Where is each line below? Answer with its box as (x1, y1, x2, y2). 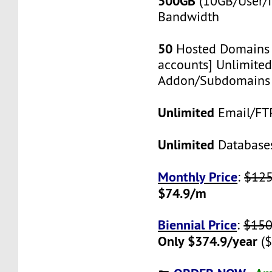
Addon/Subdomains (158, 72, 271, 89)
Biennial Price (158, 216, 237, 233)
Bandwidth (158, 8, 220, 25)
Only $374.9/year (158, 232, 258, 250)
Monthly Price (158, 168, 238, 185)
